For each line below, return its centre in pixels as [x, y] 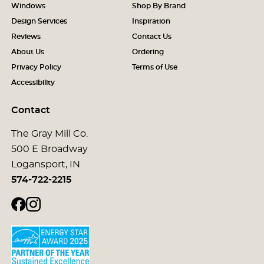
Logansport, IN [45, 164]
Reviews [26, 36]
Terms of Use [155, 67]
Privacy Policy [36, 67]
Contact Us [152, 36]
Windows [28, 6]
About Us [27, 52]
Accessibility [33, 82]
